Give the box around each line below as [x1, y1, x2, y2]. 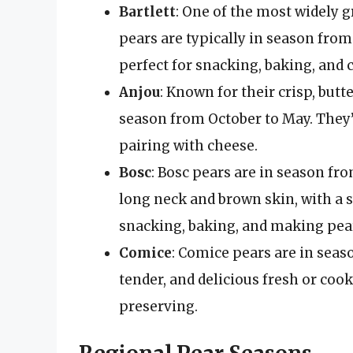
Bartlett [119, 2, 176, 20]
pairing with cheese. [119, 136, 258, 154]
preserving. [119, 297, 198, 315]
